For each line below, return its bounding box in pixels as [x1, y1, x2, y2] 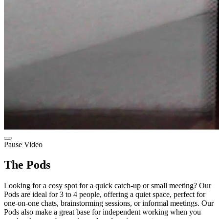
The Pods [4, 158, 50, 172]
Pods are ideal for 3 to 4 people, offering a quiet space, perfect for [4, 190, 205, 199]
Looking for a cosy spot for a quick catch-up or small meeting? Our [4, 181, 211, 190]
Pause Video [4, 140, 43, 149]
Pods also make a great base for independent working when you [4, 208, 201, 217]
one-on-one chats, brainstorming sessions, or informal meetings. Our [4, 199, 214, 208]
